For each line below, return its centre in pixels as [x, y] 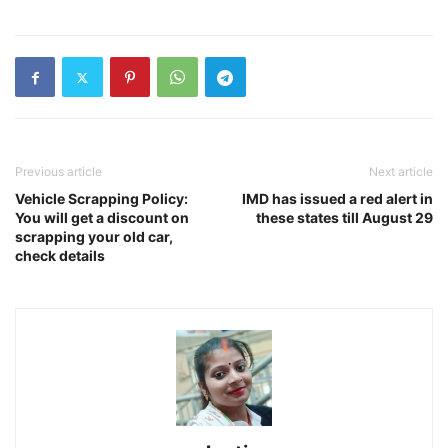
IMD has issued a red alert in [337, 199]
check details [60, 256]
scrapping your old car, [94, 237]
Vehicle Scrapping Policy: [101, 199]
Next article [401, 172]
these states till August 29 [344, 218]
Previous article [58, 172]
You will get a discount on [102, 218]
